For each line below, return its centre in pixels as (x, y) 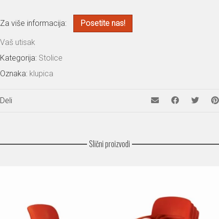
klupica (41, 74)
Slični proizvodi (109, 144)
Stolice (51, 58)
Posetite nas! (103, 23)
